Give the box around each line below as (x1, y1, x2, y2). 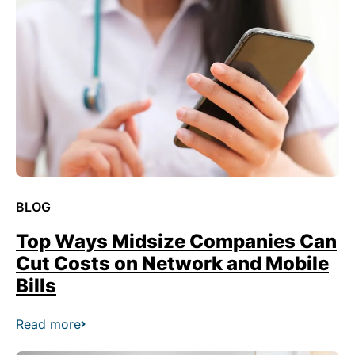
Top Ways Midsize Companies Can (16, 230, 337, 253)
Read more (16, 316, 81, 332)
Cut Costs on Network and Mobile (16, 252, 329, 275)
